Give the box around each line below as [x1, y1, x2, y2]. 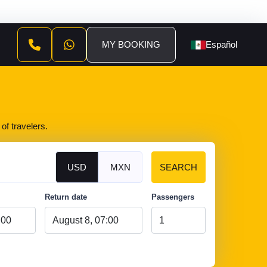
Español [206, 39, 237, 49]
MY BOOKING [102, 39, 160, 49]
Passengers [151, 193, 194, 201]
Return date [44, 193, 87, 201]
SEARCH [160, 162, 197, 172]
